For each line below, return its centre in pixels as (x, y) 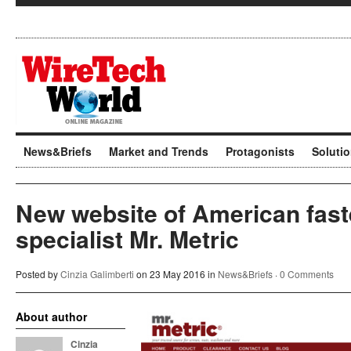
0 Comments (307, 274)
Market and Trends (159, 151)
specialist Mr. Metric (127, 239)
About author (51, 317)
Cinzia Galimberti (97, 274)
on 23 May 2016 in (176, 274)
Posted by (38, 274)
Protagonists (260, 151)
